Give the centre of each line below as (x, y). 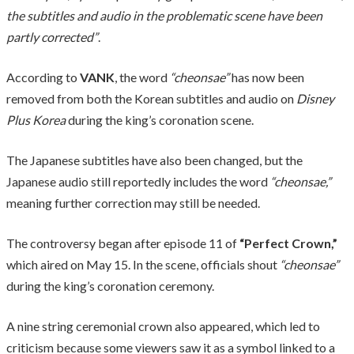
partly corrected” (52, 36)
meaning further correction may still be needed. (133, 202)
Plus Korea (36, 119)
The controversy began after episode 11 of (123, 243)
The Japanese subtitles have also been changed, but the (154, 160)
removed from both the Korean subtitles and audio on (151, 98)
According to (43, 77)
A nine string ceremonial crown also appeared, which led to (163, 326)
